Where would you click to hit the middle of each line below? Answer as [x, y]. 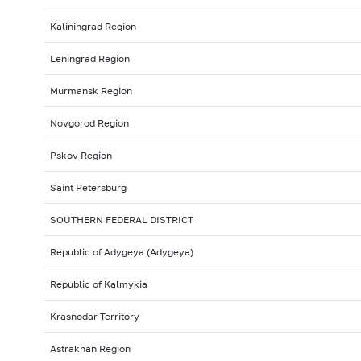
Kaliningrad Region [93, 27]
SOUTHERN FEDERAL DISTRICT [121, 220]
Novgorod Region [89, 123]
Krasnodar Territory [94, 317]
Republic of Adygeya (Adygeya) [121, 252]
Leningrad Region [89, 59]
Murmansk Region [91, 91]
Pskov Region [81, 156]
